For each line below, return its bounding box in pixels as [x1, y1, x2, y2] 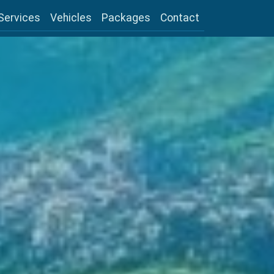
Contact [160, 12, 199, 24]
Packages [102, 12, 150, 24]
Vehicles [50, 12, 92, 24]
